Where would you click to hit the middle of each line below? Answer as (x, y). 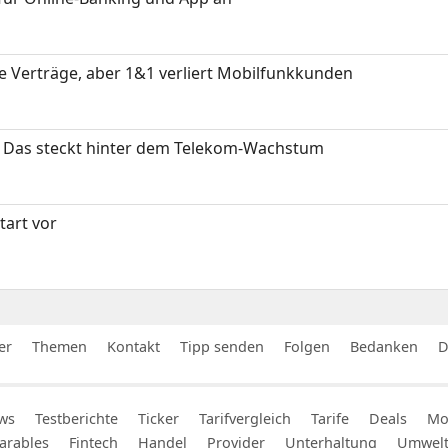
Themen (59, 346)
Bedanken (384, 346)
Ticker (158, 418)
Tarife (330, 418)
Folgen (307, 346)
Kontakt (133, 346)
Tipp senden (222, 346)
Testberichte (76, 418)
